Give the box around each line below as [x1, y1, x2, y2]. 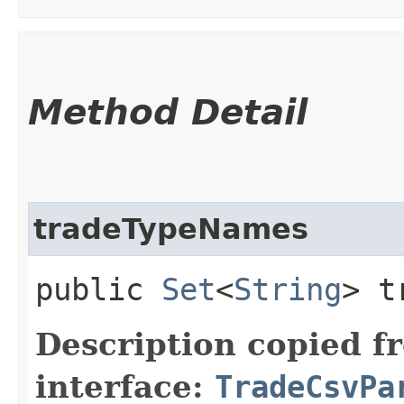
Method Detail [28, 91, 308, 133]
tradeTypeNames [33, 212, 308, 245]
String [234, 271, 342, 308]
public [35, 271, 161, 308]
